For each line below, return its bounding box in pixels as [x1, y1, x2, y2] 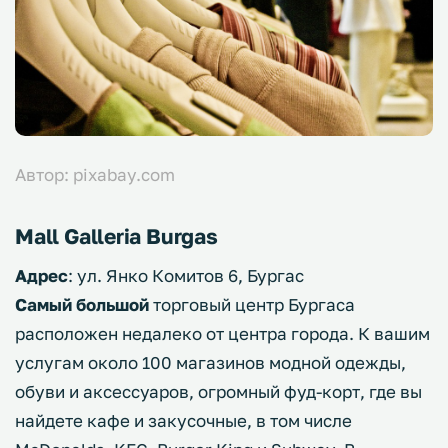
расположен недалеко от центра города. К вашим [15, 323, 430, 345]
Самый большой [15, 294, 149, 316]
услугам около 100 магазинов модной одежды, [15, 352, 406, 374]
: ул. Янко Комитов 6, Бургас [68, 265, 304, 287]
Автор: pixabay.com [15, 164, 175, 186]
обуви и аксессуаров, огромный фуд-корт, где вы [15, 381, 422, 403]
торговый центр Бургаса [149, 294, 355, 316]
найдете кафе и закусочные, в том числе [15, 410, 352, 432]
